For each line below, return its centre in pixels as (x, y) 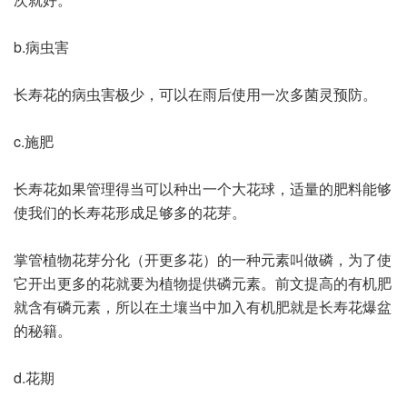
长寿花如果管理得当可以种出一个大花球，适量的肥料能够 (203, 188)
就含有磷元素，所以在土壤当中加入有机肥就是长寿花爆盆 (203, 306)
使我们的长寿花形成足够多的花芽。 (130, 212)
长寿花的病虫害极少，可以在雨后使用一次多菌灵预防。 (195, 94)
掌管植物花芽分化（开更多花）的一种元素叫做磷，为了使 (203, 259)
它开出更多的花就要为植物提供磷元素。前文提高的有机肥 (203, 283)
